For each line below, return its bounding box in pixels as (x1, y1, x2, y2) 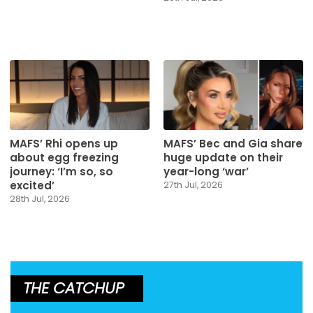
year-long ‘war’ (163, 164, 249, 180)
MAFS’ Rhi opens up (9, 136, 118, 152)
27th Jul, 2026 (163, 179, 223, 191)
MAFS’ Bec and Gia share (163, 136, 303, 152)
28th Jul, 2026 (9, 193, 70, 205)
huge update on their (163, 150, 283, 166)
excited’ (9, 178, 54, 194)
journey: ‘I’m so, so (9, 164, 113, 180)
